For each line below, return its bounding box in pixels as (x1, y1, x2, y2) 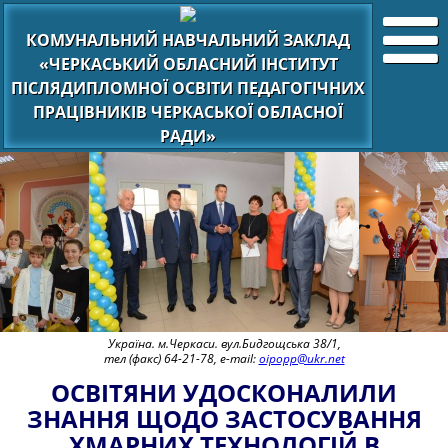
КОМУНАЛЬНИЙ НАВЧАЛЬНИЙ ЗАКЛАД (26, 29, 350, 51)
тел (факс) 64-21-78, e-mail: (103, 350, 259, 367)
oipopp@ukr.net (258, 350, 345, 367)
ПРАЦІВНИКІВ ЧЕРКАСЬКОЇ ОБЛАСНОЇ (33, 101, 343, 123)
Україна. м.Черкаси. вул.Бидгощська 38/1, (107, 335, 341, 352)
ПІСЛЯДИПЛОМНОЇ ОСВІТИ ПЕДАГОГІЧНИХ (11, 77, 365, 99)
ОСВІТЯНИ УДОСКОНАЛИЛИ (51, 376, 397, 409)
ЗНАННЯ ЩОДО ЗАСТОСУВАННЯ (26, 402, 422, 435)
